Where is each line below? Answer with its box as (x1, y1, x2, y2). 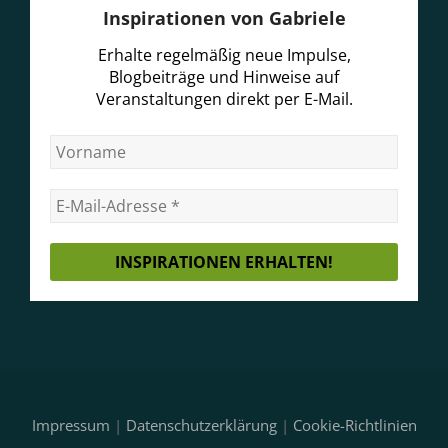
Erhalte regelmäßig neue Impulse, (97, 43, 351, 66)
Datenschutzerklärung (125, 414, 277, 435)
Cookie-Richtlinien (292, 414, 417, 435)
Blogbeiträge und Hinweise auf (109, 65, 339, 88)
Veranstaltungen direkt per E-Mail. (95, 87, 353, 110)
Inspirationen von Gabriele (102, 6, 346, 31)
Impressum (31, 414, 110, 435)
